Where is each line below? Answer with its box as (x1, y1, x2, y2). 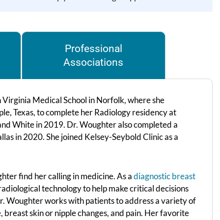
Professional (64, 43, 122, 55)
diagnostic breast (134, 171, 195, 182)
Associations (63, 56, 124, 69)
